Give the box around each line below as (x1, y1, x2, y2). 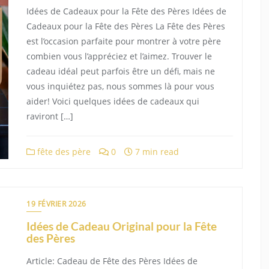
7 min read (133, 146, 179, 157)
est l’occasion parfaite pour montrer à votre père (26, 35, 221, 47)
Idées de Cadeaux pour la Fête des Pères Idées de (26, 5, 226, 17)
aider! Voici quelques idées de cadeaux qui (26, 95, 199, 107)
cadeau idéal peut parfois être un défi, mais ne (26, 65, 215, 77)
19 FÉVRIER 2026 (26, 199, 86, 209)
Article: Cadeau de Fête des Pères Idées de (26, 255, 198, 267)
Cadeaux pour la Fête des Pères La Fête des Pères (26, 20, 225, 32)
